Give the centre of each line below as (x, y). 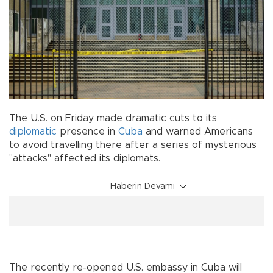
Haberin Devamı (143, 186)
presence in (87, 131)
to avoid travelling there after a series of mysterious (133, 145)
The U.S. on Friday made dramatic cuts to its (113, 118)
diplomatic (33, 131)
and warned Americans (198, 131)
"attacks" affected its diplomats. (85, 158)
